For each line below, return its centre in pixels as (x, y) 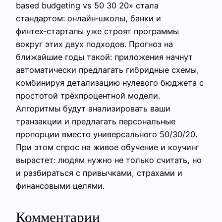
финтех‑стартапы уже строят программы (97, 31)
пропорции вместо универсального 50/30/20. (107, 135)
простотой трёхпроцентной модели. (88, 96)
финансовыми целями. (60, 186)
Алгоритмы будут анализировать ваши (93, 109)
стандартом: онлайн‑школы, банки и (88, 19)
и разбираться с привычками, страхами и (99, 173)
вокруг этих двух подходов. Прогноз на (94, 44)
